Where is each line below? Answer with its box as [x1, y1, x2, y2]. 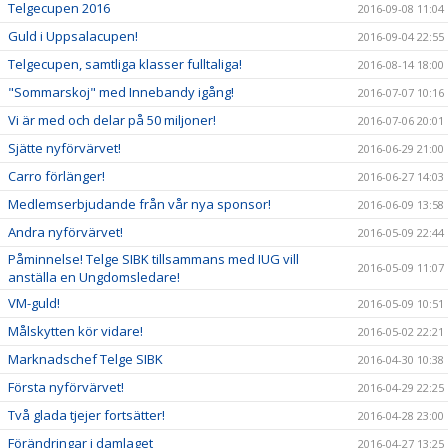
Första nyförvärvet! [8, 378, 124, 396]
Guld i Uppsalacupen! [8, 27, 138, 45]
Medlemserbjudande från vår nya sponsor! [8, 195, 271, 213]
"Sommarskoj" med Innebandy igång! [8, 83, 234, 101]
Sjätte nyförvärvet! [8, 139, 121, 157]
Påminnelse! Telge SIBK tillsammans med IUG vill [8, 250, 299, 268]
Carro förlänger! [8, 167, 105, 185]
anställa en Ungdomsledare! [8, 268, 180, 286]
